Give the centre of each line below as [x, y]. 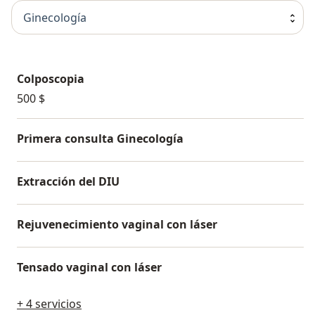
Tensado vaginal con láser [89, 268]
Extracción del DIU [68, 182]
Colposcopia [51, 79]
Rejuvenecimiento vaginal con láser [117, 225]
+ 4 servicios [49, 304]
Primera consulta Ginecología [100, 139]
